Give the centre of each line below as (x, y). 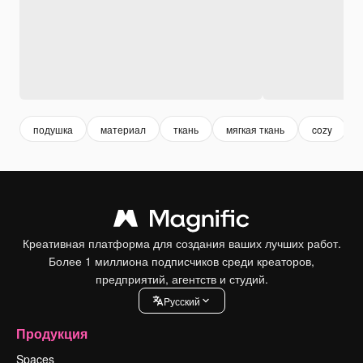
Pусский (181, 301)
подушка (53, 129)
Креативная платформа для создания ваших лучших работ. (181, 243)
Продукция (52, 334)
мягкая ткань (255, 129)
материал (123, 129)
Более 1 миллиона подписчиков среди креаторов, (181, 261)
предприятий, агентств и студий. (181, 279)
